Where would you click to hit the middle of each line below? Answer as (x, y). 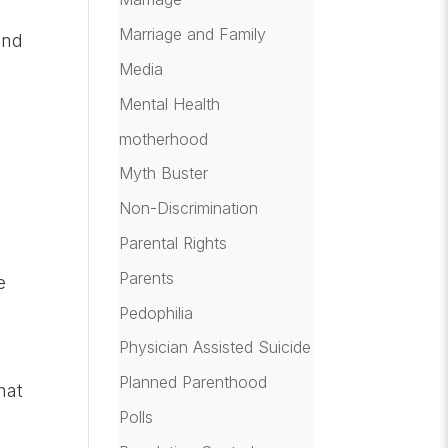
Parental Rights (173, 243)
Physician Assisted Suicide (215, 347)
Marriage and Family (193, 34)
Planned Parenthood (193, 382)
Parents (147, 277)
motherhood (164, 138)
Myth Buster (164, 173)
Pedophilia (156, 312)
